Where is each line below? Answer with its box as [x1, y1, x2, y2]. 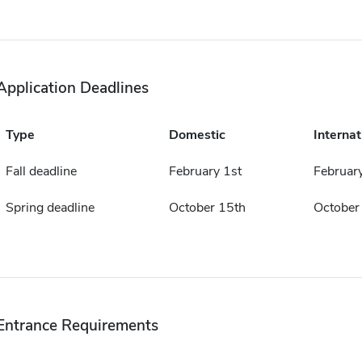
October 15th [168, 199, 246, 217]
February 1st [168, 162, 242, 180]
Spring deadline [5, 199, 95, 217]
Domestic [168, 126, 225, 144]
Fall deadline [5, 162, 77, 180]
